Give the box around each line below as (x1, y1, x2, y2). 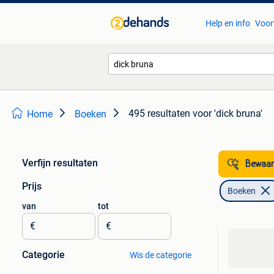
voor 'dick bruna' (193, 108, 262, 119)
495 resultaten (128, 108, 190, 119)
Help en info (205, 18, 250, 28)
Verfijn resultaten (22, 157, 98, 169)
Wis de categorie (129, 250, 191, 260)
